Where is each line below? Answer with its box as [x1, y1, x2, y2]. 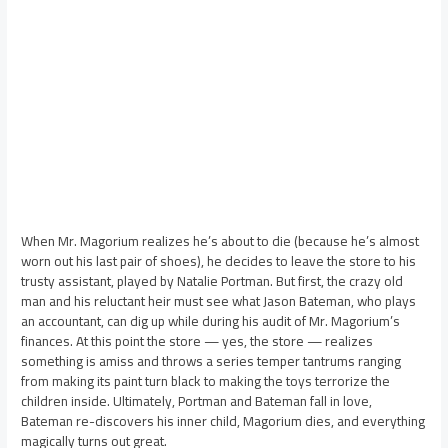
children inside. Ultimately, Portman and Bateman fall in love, [21, 388, 373, 415]
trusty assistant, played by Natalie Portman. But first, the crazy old [21, 268, 404, 295]
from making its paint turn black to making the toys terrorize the [21, 368, 391, 395]
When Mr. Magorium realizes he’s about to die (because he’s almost [21, 228, 420, 255]
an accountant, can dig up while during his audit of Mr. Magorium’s [21, 308, 401, 335]
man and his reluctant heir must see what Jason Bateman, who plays [21, 288, 417, 315]
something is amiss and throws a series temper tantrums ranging [21, 348, 402, 375]
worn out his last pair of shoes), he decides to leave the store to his [21, 248, 417, 275]
